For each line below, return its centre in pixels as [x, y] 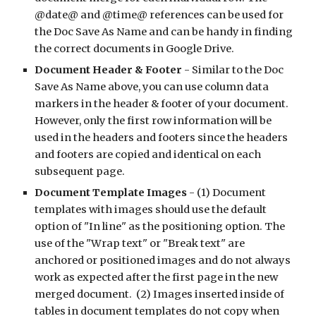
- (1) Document [228, 193]
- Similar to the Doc [234, 70]
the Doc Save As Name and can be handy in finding [164, 32]
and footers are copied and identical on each [148, 154]
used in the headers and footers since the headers [162, 138]
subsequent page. [80, 171]
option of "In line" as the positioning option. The [160, 226]
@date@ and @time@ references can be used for [159, 15]
